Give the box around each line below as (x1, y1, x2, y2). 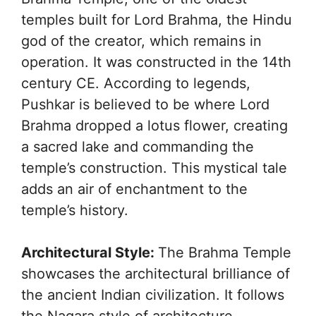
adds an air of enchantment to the (21, 180, 248, 197)
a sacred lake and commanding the (21, 138, 254, 155)
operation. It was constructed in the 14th (21, 53, 291, 71)
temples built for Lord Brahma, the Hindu (21, 11, 292, 28)
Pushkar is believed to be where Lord (21, 95, 269, 113)
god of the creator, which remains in (21, 32, 262, 49)
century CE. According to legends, (21, 74, 250, 92)
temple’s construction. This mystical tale (21, 159, 287, 176)
